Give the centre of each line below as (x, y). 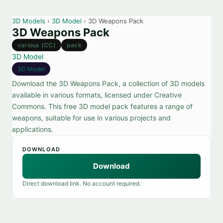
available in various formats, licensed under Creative (97, 95)
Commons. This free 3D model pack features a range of (102, 106)
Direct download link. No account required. (82, 183)
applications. (33, 129)
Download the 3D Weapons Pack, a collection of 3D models (108, 83)
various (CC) (37, 45)
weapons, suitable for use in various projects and (91, 118)
